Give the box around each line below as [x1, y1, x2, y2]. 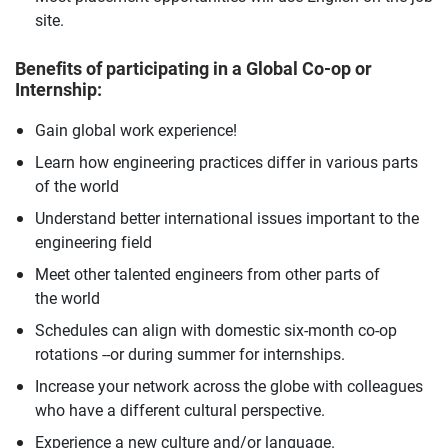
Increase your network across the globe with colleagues [35, 374, 423, 396]
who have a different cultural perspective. [35, 398, 329, 420]
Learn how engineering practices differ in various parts [35, 150, 418, 172]
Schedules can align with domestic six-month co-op [35, 318, 397, 340]
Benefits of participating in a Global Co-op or [15, 56, 372, 81]
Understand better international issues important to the [35, 206, 419, 228]
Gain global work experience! [35, 118, 241, 140]
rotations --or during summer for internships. [35, 342, 349, 364]
